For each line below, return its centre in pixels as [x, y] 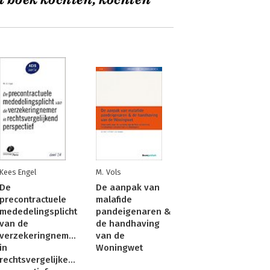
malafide [114, 199]
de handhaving [127, 224]
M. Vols [108, 172]
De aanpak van [127, 187]
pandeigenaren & [133, 212]
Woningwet [119, 248]
